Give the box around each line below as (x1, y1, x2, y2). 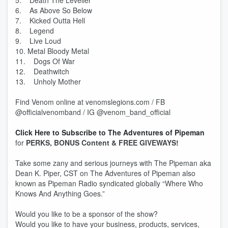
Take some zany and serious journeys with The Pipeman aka (15, 158, 211, 168)
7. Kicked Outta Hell (15, 15, 85, 25)
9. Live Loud (15, 36, 61, 46)
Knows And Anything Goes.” (15, 188, 109, 198)
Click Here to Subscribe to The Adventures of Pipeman (15, 127, 205, 137)
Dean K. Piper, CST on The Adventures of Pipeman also (15, 168, 195, 178)
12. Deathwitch (15, 66, 69, 76)
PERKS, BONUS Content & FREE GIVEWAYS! (26, 137, 179, 148)
